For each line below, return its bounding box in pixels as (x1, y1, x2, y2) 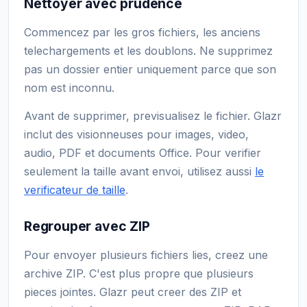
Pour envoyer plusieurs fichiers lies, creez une (24, 247, 268, 262)
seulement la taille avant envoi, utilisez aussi (24, 164, 255, 178)
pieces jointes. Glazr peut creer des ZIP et (24, 284, 241, 299)
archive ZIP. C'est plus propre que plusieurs (24, 266, 254, 280)
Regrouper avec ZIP (24, 217, 150, 234)
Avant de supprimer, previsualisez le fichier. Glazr (24, 108, 282, 123)
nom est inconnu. (24, 80, 114, 95)
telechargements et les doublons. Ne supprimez (24, 43, 273, 58)
